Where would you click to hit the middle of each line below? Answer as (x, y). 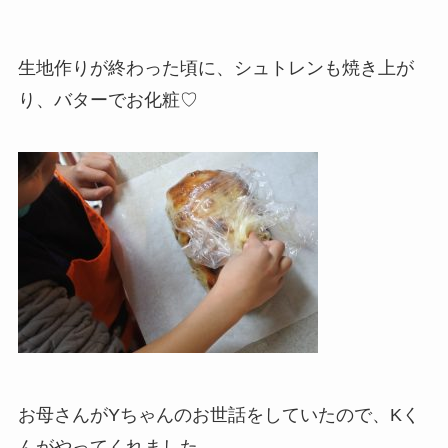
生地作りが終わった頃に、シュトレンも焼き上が (215, 67)
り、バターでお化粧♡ (107, 99)
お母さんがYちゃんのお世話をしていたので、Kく (218, 414)
